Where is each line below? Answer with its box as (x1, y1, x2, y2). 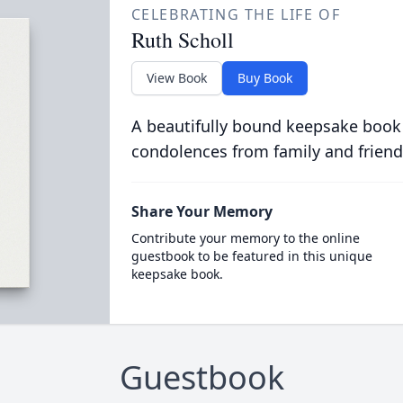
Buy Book (237, 69, 292, 86)
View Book (146, 69, 207, 86)
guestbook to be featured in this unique (130, 247, 372, 264)
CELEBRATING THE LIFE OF (130, 4, 341, 24)
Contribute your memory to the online (130, 229, 360, 246)
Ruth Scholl (130, 25, 234, 54)
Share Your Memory (130, 201, 273, 221)
